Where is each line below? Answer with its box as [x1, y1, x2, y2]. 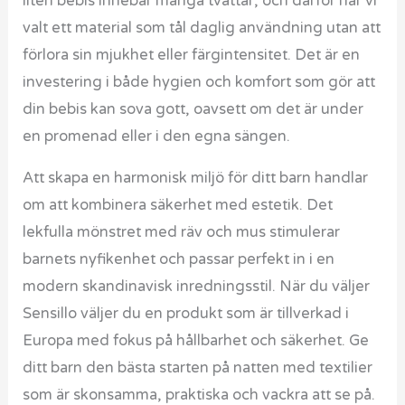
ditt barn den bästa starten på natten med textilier [23, 358, 373, 377]
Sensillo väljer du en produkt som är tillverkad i [23, 304, 350, 323]
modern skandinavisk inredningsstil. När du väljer [23, 277, 371, 296]
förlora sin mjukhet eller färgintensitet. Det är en [23, 45, 361, 64]
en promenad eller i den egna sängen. [23, 127, 291, 146]
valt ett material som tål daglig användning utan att [23, 18, 381, 37]
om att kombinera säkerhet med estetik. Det [23, 195, 334, 214]
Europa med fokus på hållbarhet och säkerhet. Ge [23, 331, 370, 350]
